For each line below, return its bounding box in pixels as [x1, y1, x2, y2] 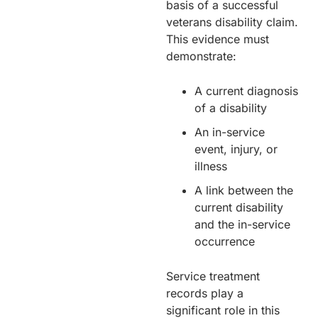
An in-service [194, 124, 265, 139]
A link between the [194, 182, 293, 197]
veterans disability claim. [166, 14, 298, 29]
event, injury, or [194, 141, 278, 156]
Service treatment [166, 268, 260, 283]
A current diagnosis [194, 83, 298, 98]
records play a [166, 285, 243, 300]
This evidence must [166, 31, 269, 46]
